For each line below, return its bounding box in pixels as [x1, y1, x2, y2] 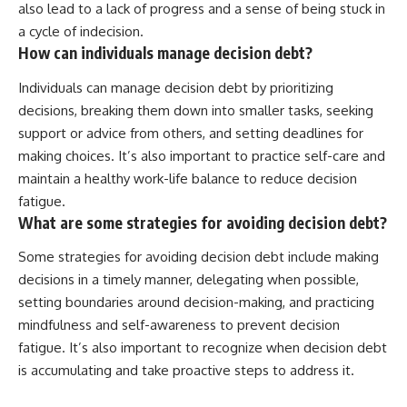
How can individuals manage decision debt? [18, 43, 313, 64]
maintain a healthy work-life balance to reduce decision [18, 169, 357, 187]
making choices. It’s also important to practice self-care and [18, 146, 385, 164]
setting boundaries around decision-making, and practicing [18, 293, 374, 312]
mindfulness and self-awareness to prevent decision [18, 316, 340, 334]
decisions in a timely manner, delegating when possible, [18, 271, 359, 289]
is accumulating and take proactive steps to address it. [18, 362, 354, 380]
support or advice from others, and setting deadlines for [18, 124, 363, 142]
